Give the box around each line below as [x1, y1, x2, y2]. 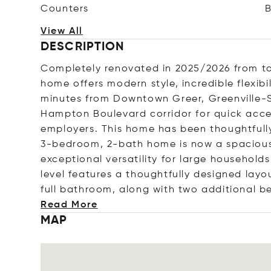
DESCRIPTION [41, 41, 125, 53]
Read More [41, 200, 98, 210]
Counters [41, 4, 90, 14]
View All [41, 27, 83, 36]
